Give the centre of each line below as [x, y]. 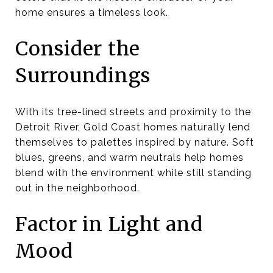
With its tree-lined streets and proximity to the [133, 112]
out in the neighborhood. [77, 188]
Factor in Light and [109, 224]
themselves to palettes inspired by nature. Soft [135, 142]
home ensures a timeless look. [92, 12]
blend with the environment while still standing [133, 172]
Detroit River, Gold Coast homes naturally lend [133, 127]
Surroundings [83, 75]
